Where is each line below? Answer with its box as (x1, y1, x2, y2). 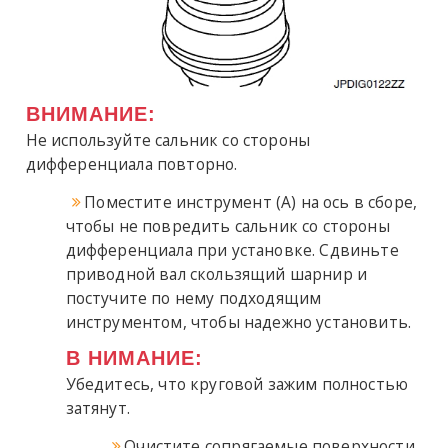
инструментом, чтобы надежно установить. (65, 311, 412, 334)
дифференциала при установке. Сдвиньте (65, 239, 399, 262)
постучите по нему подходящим (65, 287, 322, 310)
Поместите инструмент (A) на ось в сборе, (84, 191, 418, 214)
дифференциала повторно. (25, 153, 238, 176)
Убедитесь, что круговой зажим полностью (65, 373, 409, 396)
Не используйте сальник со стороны (25, 129, 311, 152)
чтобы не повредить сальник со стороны (65, 215, 390, 238)
